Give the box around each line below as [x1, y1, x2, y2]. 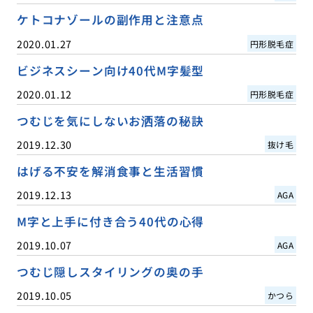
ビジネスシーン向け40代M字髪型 [16, 61, 205, 79]
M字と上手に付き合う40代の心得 [16, 212, 205, 230]
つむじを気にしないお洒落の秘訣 [16, 112, 204, 129]
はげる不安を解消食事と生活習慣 [16, 162, 204, 180]
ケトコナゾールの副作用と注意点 [16, 11, 204, 29]
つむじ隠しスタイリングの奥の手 [16, 263, 204, 280]
